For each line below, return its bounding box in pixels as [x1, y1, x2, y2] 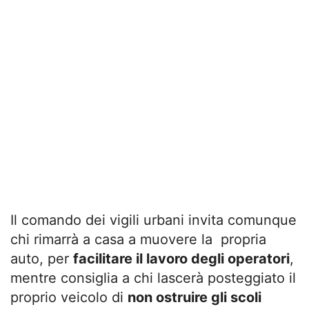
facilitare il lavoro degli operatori [73, 250, 290, 268]
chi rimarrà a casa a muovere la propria [10, 231, 266, 248]
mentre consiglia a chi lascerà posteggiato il [10, 270, 296, 287]
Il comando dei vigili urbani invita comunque [10, 212, 297, 229]
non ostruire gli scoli [128, 289, 261, 306]
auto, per [10, 250, 73, 268]
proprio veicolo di [10, 289, 128, 306]
